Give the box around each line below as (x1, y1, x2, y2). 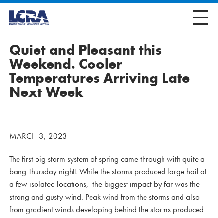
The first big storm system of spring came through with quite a (9, 153, 205, 164)
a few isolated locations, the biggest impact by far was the (9, 179, 200, 189)
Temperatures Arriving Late (9, 69, 190, 87)
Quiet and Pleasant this (9, 41, 162, 59)
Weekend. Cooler (9, 55, 122, 73)
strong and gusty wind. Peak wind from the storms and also (9, 191, 200, 202)
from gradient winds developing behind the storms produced (9, 204, 204, 215)
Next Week (9, 83, 83, 101)
